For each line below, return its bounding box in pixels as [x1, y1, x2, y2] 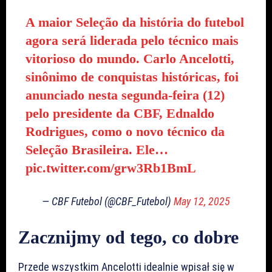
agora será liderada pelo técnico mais [25, 32, 239, 48]
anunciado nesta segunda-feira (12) [25, 87, 225, 103]
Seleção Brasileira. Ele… [25, 141, 168, 157]
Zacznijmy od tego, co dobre [18, 226, 239, 247]
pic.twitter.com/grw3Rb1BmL [25, 160, 196, 175]
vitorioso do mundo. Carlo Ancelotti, [25, 50, 234, 66]
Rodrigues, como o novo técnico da [25, 123, 225, 139]
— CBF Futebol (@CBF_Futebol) [42, 194, 174, 208]
